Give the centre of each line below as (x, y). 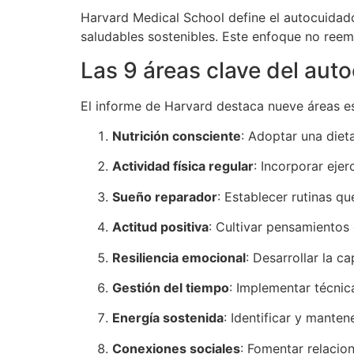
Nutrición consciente (177, 136)
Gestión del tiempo (171, 288)
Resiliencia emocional (179, 257)
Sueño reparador (165, 196)
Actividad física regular (183, 166)
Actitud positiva (160, 227)
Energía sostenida (168, 318)
